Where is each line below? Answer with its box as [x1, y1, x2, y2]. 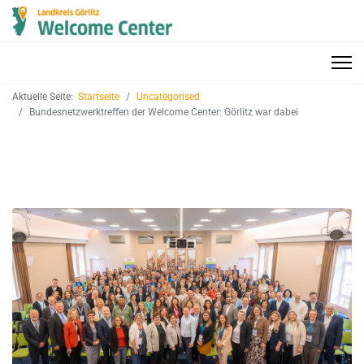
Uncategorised [136, 91, 200, 102]
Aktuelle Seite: [12, 91, 78, 102]
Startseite [78, 91, 119, 102]
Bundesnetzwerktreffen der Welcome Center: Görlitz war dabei [29, 106, 298, 118]
